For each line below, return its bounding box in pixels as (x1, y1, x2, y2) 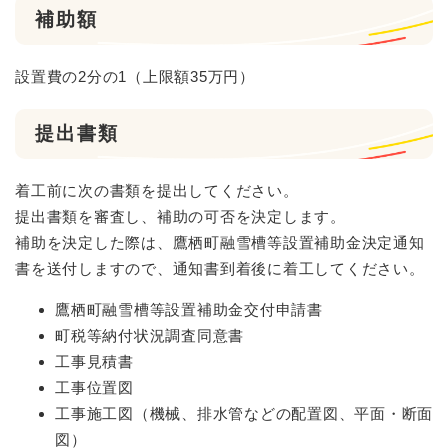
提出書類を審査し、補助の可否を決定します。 (15, 207, 346, 225)
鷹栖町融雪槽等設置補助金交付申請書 (55, 300, 323, 318)
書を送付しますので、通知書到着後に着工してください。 (15, 259, 425, 277)
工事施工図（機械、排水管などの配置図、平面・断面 (55, 404, 433, 422)
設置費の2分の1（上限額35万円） (15, 67, 255, 85)
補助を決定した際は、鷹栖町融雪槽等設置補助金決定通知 (15, 233, 425, 251)
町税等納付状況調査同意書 (55, 326, 244, 344)
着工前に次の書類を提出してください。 (15, 181, 299, 199)
